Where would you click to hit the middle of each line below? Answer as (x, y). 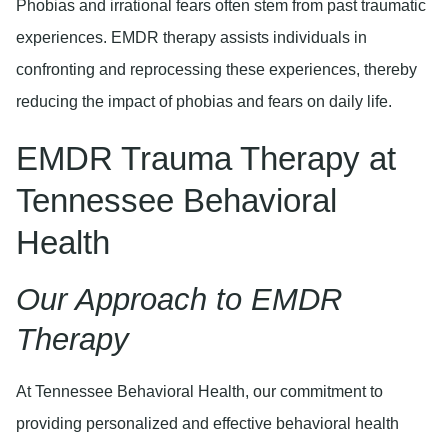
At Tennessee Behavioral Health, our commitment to (199, 391)
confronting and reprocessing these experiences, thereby (216, 70)
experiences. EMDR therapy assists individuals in (191, 38)
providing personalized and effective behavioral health (207, 423)
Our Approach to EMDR (179, 299)
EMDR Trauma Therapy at (206, 158)
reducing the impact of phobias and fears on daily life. (204, 102)
